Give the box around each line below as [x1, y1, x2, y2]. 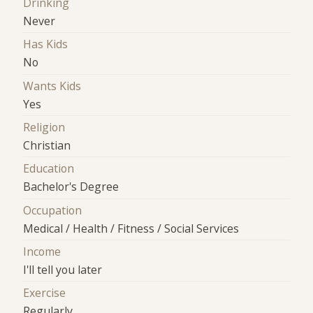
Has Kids [23, 36, 68, 52]
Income [23, 244, 61, 260]
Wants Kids [23, 78, 82, 94]
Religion [23, 119, 66, 136]
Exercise [23, 285, 66, 301]
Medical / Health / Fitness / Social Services [23, 220, 240, 236]
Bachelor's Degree [23, 179, 119, 195]
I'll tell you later [23, 262, 103, 278]
